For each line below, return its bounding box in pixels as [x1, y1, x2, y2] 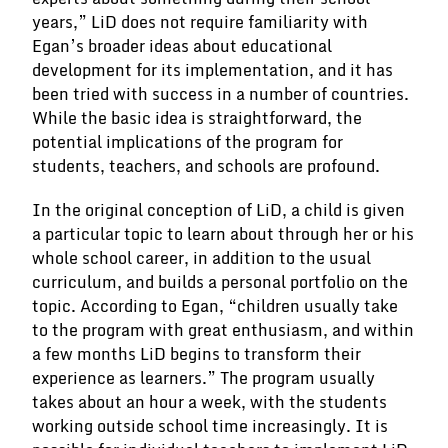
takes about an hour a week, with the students [32, 389, 387, 415]
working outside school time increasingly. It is [32, 413, 388, 439]
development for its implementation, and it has [32, 57, 393, 83]
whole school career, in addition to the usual [32, 245, 371, 271]
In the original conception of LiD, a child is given [32, 197, 405, 223]
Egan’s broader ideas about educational [32, 33, 332, 59]
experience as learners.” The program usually [32, 365, 375, 391]
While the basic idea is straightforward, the [32, 105, 362, 131]
